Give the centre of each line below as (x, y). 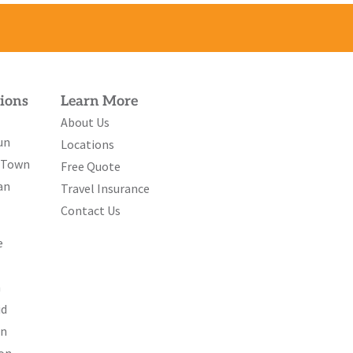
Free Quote (91, 167)
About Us (85, 123)
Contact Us (91, 211)
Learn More (100, 102)
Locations (88, 145)
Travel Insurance (106, 189)
